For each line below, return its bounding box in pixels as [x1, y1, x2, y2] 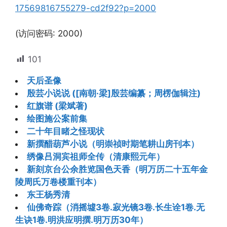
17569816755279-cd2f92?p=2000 [15, 3, 156, 13]
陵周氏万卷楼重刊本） [15, 176, 101, 187]
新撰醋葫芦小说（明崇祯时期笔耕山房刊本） [27, 138, 199, 149]
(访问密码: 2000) [15, 28, 83, 39]
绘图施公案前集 [27, 113, 87, 124]
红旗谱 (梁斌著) [27, 100, 88, 111]
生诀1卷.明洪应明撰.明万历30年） [15, 214, 148, 225]
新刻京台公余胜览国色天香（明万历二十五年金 [27, 164, 208, 174]
